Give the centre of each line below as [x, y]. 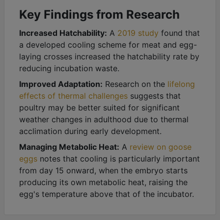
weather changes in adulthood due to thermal [104, 120]
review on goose [161, 147]
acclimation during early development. [90, 131]
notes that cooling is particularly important [119, 159]
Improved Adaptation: [61, 84]
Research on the [135, 84]
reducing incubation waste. [69, 69]
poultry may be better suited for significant [99, 108]
